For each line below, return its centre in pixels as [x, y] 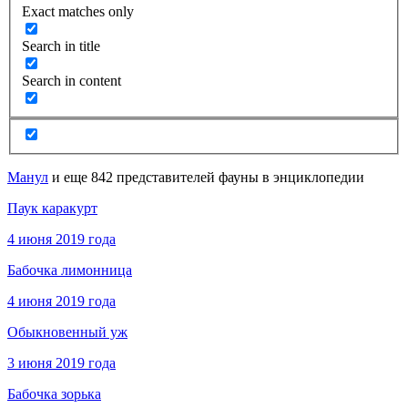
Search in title [61, 46]
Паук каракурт [52, 209]
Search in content [71, 81]
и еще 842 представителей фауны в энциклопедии [206, 178]
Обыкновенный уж [67, 332]
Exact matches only [78, 12]
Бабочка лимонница [70, 270]
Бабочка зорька [54, 394]
